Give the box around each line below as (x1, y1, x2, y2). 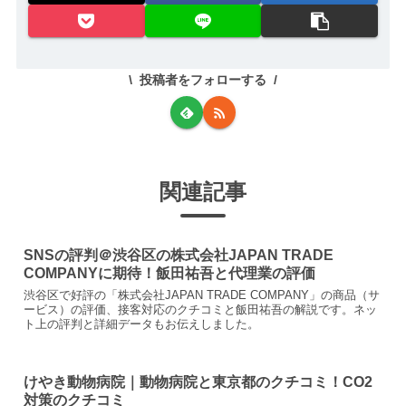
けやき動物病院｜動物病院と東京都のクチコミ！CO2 (24, 374, 373, 391)
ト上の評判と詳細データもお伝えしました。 (24, 316, 260, 331)
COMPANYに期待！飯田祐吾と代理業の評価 (24, 265, 316, 281)
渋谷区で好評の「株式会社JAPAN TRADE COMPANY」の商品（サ (24, 287, 381, 302)
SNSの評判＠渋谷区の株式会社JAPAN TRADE (24, 246, 334, 263)
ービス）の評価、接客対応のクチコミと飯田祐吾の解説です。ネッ (24, 302, 378, 316)
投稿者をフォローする (140, 72, 266, 87)
